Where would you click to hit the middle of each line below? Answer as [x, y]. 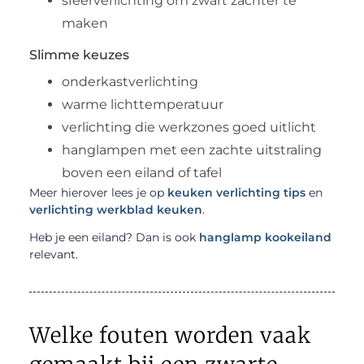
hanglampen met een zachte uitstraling [191, 149]
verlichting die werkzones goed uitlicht [188, 127]
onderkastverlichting [130, 81]
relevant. [53, 254]
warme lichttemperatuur [142, 104]
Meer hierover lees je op [98, 192]
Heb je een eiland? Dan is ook [114, 237]
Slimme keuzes [79, 54]
